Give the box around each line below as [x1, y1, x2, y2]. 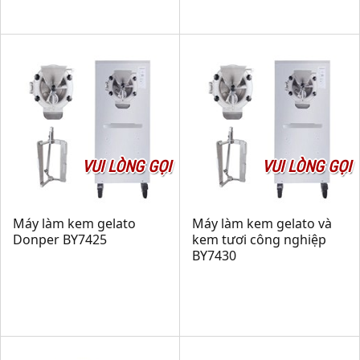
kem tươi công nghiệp [192, 231, 326, 248]
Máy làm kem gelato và [192, 215, 332, 232]
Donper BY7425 [13, 231, 107, 248]
